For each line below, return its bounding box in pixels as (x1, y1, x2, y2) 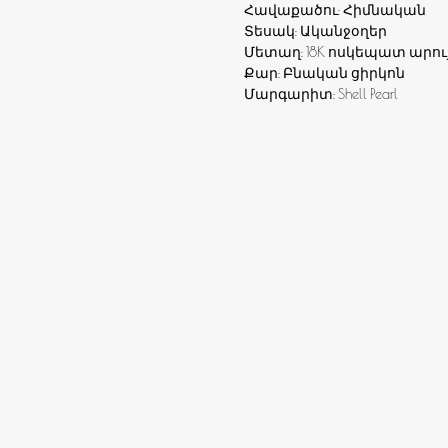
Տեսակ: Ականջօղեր (244, 23, 387, 40)
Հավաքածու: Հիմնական (244, 2, 426, 19)
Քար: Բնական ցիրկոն (244, 65, 405, 82)
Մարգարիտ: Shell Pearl (244, 86, 398, 103)
